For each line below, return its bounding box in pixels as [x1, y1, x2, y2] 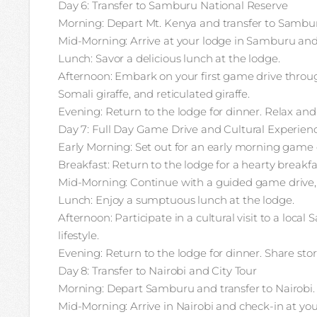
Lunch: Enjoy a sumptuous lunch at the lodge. [58, 193, 294, 207]
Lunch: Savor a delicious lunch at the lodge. [58, 52, 280, 65]
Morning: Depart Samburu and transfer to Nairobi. [58, 282, 315, 295]
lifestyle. [58, 229, 99, 242]
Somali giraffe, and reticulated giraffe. [58, 87, 250, 100]
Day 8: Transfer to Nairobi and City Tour [58, 264, 257, 277]
